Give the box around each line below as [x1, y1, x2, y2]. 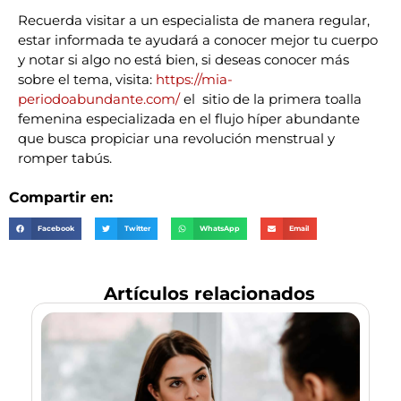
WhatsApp [200, 224, 241, 234]
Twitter [124, 224, 150, 234]
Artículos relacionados [104, 282, 315, 304]
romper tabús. [18, 149, 115, 166]
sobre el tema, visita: [18, 71, 156, 88]
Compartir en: [9, 189, 113, 206]
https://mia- [156, 71, 233, 88]
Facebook [38, 224, 75, 234]
